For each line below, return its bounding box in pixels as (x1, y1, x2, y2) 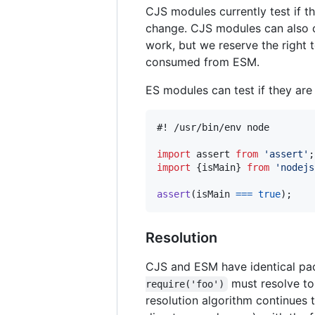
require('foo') (146, 278, 224, 290)
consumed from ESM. (146, 54, 259, 69)
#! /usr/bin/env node (157, 121, 269, 133)
